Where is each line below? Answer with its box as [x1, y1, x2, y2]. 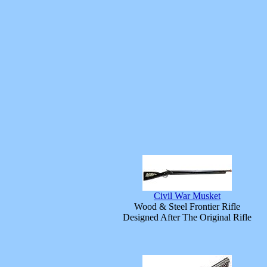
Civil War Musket [154, 191, 221, 201]
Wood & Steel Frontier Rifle [134, 201, 240, 212]
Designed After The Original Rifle [123, 212, 252, 223]
